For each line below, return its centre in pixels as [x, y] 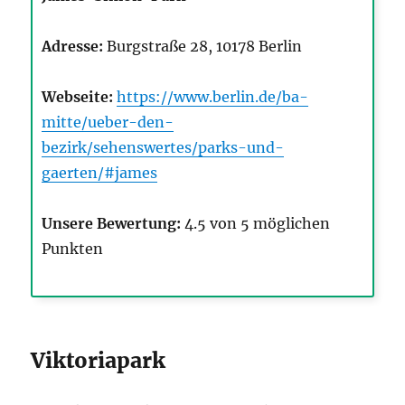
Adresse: [73, 47]
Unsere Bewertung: [112, 224]
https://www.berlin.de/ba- [213, 97]
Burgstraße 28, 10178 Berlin [203, 47]
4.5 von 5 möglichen [256, 224]
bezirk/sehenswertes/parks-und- [163, 148]
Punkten [73, 249]
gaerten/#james [100, 173]
